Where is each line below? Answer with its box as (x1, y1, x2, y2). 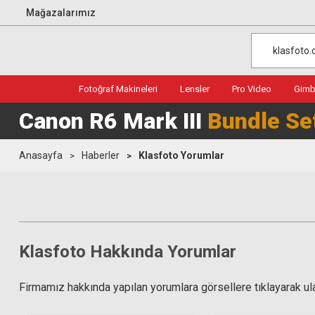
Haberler (82, 150, 120, 161)
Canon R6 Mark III (19, 108, 207, 134)
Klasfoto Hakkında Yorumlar (19, 242, 236, 262)
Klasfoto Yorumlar (139, 150, 224, 161)
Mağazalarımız (26, 6, 96, 18)
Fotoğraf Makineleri (79, 84, 157, 94)
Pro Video (232, 84, 271, 94)
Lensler (180, 84, 210, 94)
